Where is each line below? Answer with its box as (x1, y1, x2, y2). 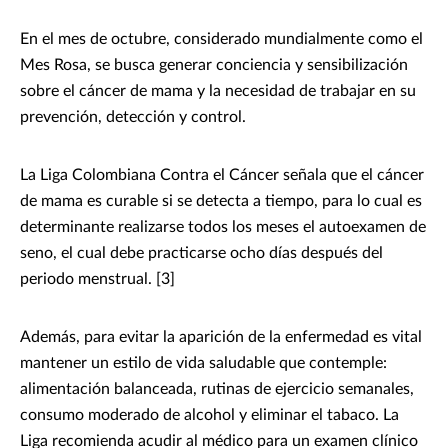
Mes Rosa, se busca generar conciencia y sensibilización (20, 57, 408, 74)
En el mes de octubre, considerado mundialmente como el (20, 31, 423, 48)
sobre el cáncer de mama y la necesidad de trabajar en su (20, 83, 416, 100)
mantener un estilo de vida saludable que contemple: (20, 355, 387, 372)
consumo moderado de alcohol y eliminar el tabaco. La (20, 407, 399, 424)
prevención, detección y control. (20, 109, 246, 126)
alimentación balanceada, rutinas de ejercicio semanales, (20, 381, 414, 398)
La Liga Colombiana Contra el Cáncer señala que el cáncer (20, 167, 424, 184)
